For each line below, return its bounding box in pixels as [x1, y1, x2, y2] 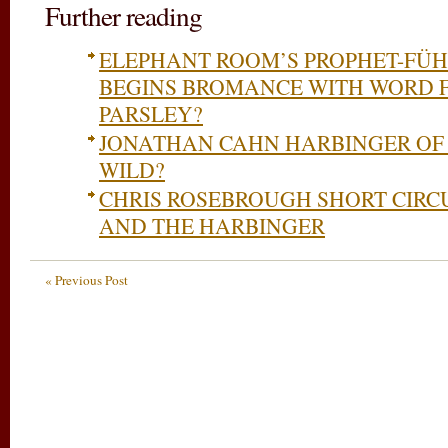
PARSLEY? [99, 99, 203, 129]
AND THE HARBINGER [99, 211, 325, 241]
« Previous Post [45, 270, 128, 289]
